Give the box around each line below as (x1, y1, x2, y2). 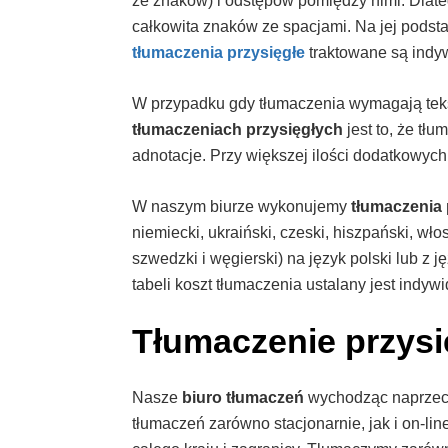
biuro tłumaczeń (182, 389, 308, 407)
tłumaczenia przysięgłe (132, 44, 309, 62)
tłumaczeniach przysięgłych (132, 121, 347, 139)
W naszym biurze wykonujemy (132, 198, 351, 216)
